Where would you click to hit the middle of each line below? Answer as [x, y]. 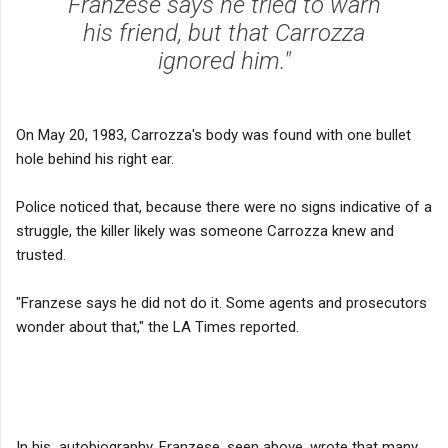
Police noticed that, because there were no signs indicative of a [224, 206]
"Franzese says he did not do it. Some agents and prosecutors [221, 302]
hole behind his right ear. [97, 158]
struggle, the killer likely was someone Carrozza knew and [205, 230]
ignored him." [224, 60]
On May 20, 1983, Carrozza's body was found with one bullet [213, 134]
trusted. [41, 254]
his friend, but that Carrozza [224, 32]
